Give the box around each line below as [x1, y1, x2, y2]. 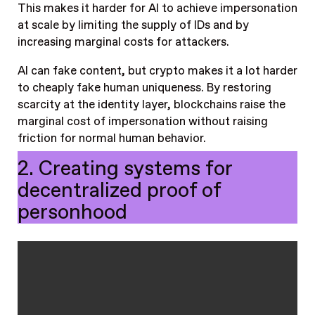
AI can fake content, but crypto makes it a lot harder [17, 63, 297, 79]
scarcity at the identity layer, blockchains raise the [17, 96, 285, 112]
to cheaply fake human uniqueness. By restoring [17, 79, 271, 96]
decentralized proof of [17, 177, 221, 205]
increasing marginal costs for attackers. [17, 34, 229, 51]
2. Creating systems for [17, 155, 233, 184]
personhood [17, 199, 127, 227]
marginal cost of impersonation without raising [17, 113, 268, 129]
